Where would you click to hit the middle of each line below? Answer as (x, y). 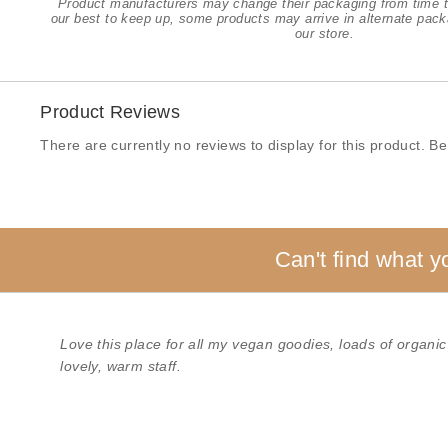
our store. (325, 33)
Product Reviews (110, 111)
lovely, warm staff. (120, 365)
